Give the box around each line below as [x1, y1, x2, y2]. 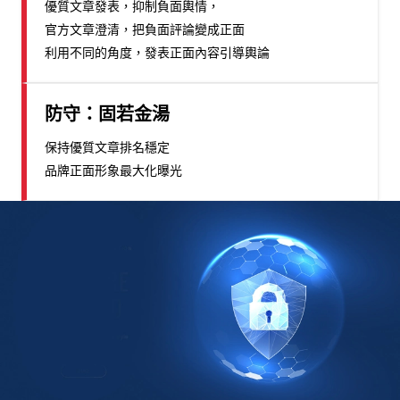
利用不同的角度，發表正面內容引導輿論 [45, 44, 270, 60]
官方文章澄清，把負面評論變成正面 [45, 21, 245, 37]
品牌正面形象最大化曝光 [45, 162, 182, 178]
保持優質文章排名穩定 [45, 138, 170, 154]
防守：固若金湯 [45, 103, 170, 125]
